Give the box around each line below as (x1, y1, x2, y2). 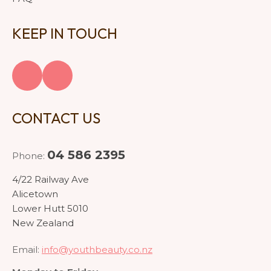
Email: (12, 244, 42, 256)
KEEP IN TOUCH (12, 24, 120, 43)
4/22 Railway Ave (12, 174, 89, 186)
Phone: (12, 150, 47, 162)
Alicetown (12, 188, 58, 200)
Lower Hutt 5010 (12, 203, 88, 215)
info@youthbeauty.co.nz (42, 244, 152, 256)
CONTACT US (12, 109, 103, 128)
